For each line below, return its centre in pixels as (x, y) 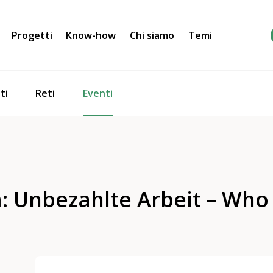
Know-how (91, 35)
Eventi (97, 93)
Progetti (32, 35)
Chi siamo (152, 35)
